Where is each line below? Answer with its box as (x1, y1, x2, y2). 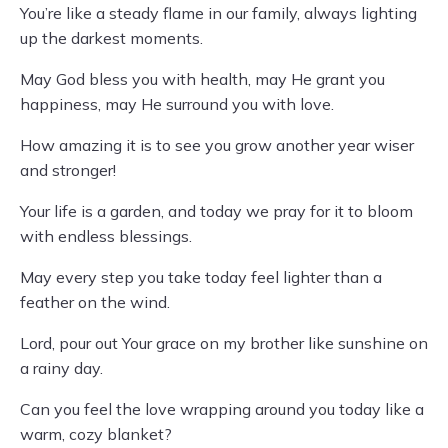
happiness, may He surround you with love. (20, 94, 334, 114)
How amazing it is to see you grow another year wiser (20, 135, 414, 155)
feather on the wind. (20, 292, 170, 312)
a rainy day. (20, 358, 103, 378)
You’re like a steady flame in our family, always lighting (20, 3, 417, 23)
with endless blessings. (20, 226, 192, 246)
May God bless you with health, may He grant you (20, 69, 385, 89)
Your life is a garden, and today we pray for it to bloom (20, 201, 413, 221)
